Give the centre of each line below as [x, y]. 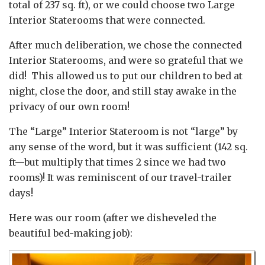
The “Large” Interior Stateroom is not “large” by [123, 131]
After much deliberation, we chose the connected [125, 45]
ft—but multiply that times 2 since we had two [117, 162]
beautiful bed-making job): [71, 233]
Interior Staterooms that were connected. [107, 20]
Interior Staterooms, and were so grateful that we [126, 60]
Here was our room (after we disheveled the [113, 217]
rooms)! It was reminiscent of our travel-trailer [120, 177]
